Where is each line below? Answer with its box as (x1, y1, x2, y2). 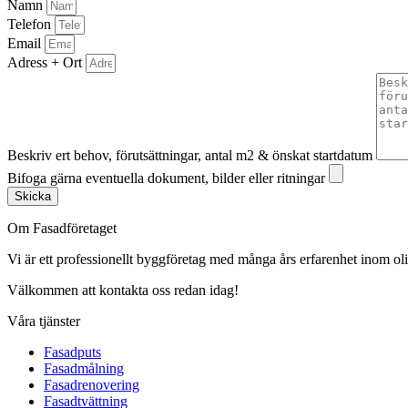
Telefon (7, 15, 55, 32)
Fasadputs (44, 343, 101, 360)
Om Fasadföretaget (7, 219, 117, 236)
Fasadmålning (44, 360, 124, 376)
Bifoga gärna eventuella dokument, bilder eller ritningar (7, 169, 329, 186)
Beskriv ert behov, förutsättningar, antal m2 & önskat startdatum (7, 147, 376, 163)
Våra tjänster (7, 312, 80, 329)
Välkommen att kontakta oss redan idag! (7, 281, 239, 298)
